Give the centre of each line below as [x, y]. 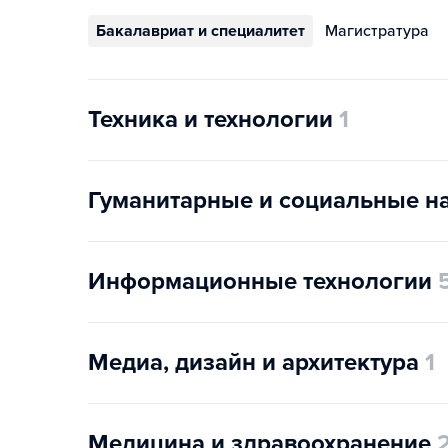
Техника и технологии [210, 120]
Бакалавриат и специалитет [200, 31]
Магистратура [377, 31]
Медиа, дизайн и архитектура [253, 363]
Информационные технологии [260, 282]
